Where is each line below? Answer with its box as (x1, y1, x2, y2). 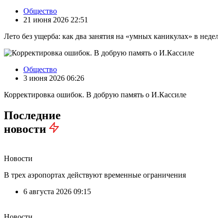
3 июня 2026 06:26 (23, 74, 84, 83)
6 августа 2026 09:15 (23, 187, 91, 196)
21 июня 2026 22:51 (23, 16, 88, 24)
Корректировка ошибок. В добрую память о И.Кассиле (4, 91, 186, 99)
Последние (4, 109, 61, 122)
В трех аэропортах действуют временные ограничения (4, 171, 186, 180)
